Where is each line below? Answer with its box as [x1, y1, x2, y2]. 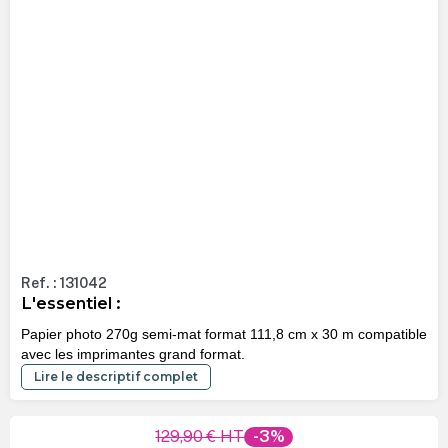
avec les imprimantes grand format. [20, 345, 245, 362]
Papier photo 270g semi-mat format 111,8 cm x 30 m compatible [20, 325, 427, 342]
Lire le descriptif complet [33, 368, 198, 384]
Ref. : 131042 [20, 275, 107, 292]
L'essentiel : [20, 293, 120, 314]
